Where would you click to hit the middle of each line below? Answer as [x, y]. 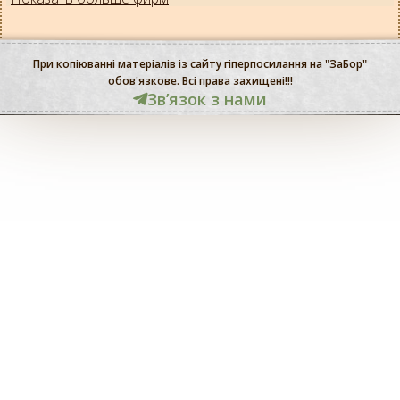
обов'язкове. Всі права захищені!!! [200, 81]
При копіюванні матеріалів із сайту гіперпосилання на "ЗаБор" [200, 64]
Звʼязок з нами [207, 99]
